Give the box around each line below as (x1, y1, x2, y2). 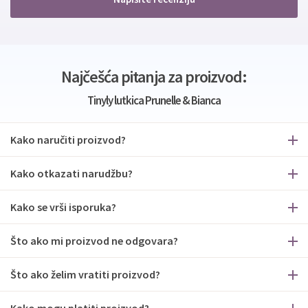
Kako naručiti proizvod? (10, 132, 126, 146)
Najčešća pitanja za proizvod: (61, 65, 247, 87)
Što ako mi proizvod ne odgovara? (10, 233, 178, 247)
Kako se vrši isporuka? (10, 199, 116, 214)
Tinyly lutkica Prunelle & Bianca (87, 92, 221, 108)
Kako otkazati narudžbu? (10, 166, 133, 180)
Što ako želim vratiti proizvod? (10, 267, 160, 281)
